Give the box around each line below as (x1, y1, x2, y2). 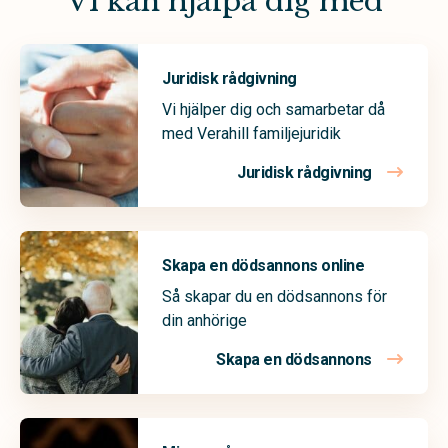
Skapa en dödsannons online (162, 255, 365, 275)
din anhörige (162, 310, 247, 330)
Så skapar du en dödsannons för (162, 286, 387, 306)
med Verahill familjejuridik (162, 123, 341, 143)
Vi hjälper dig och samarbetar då (162, 99, 385, 119)
